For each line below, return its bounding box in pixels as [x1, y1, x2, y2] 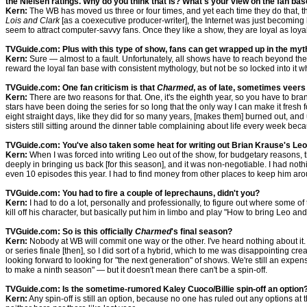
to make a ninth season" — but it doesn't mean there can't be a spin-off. [5, 265, 267, 275]
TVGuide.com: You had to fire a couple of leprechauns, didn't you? [5, 188, 260, 198]
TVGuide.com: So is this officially [5, 227, 135, 236]
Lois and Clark [5, 16, 60, 25]
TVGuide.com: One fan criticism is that [5, 83, 157, 93]
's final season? [171, 227, 232, 236]
